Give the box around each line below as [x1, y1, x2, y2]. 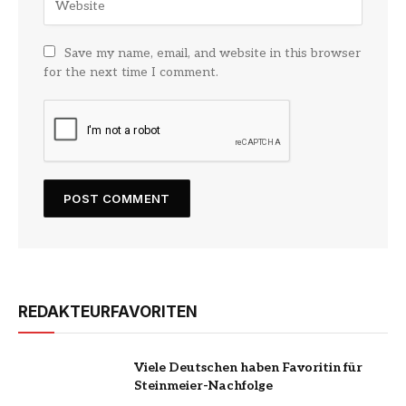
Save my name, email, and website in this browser [64, 44, 361, 61]
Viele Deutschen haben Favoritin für [134, 359, 362, 375]
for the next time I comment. [43, 63, 218, 80]
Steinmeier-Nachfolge [134, 377, 273, 393]
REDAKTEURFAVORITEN [18, 302, 198, 321]
